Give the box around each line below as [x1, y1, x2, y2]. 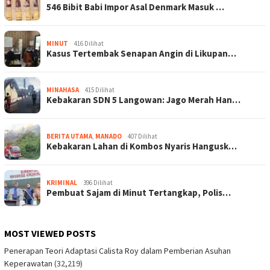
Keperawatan [4, 257, 52, 269]
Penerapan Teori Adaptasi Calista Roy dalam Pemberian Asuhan [4, 245, 231, 256]
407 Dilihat [128, 131, 157, 140]
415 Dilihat [85, 85, 115, 94]
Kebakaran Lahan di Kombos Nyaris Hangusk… [46, 140, 237, 152]
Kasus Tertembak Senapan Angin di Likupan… [46, 47, 236, 59]
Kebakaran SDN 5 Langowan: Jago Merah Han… [46, 93, 240, 105]
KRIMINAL [46, 178, 77, 187]
